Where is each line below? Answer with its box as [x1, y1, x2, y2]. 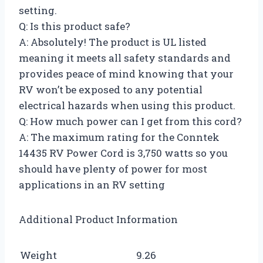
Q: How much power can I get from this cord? [19, 114, 242, 128]
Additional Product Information [19, 212, 178, 226]
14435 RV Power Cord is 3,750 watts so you [19, 146, 228, 160]
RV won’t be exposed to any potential [19, 82, 203, 96]
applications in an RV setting [19, 177, 165, 191]
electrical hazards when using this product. [19, 98, 235, 112]
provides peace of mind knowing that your [19, 66, 234, 80]
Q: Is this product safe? [19, 19, 130, 33]
